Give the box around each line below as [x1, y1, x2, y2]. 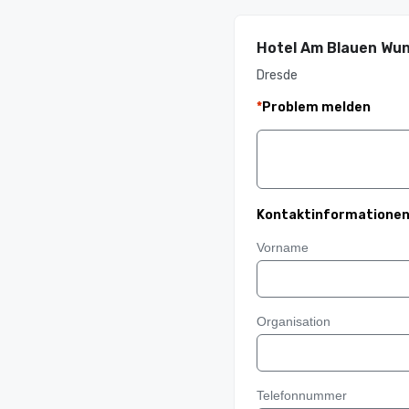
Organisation [257, 314, 330, 329]
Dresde [257, 68, 298, 83]
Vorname [257, 240, 309, 255]
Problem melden [262, 100, 371, 115]
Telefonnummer [257, 388, 347, 403]
